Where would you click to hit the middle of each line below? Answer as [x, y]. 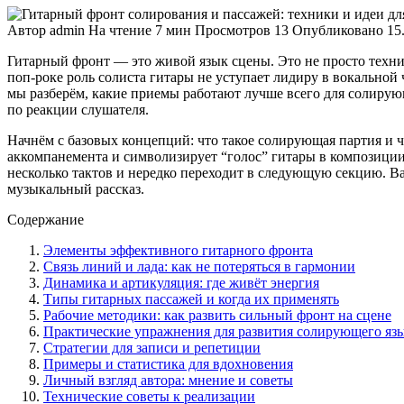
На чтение [120, 30]
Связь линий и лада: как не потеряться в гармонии [199, 266]
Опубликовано [338, 30]
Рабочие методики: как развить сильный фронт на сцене [217, 315]
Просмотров [233, 30]
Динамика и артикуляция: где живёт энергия [181, 282]
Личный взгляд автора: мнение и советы [168, 380]
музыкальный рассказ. [76, 188]
